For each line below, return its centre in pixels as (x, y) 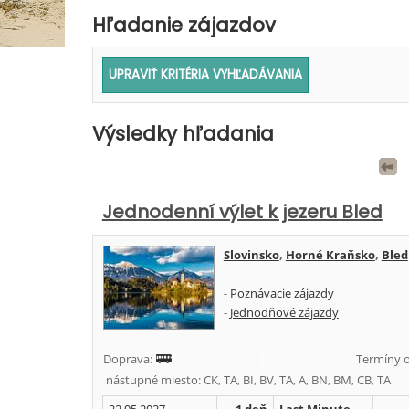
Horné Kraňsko (330, 255)
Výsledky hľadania (183, 134)
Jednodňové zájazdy (284, 312)
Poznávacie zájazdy (282, 293)
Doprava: (129, 359)
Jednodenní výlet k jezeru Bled (242, 212)
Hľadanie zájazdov (184, 25)
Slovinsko (251, 255)
